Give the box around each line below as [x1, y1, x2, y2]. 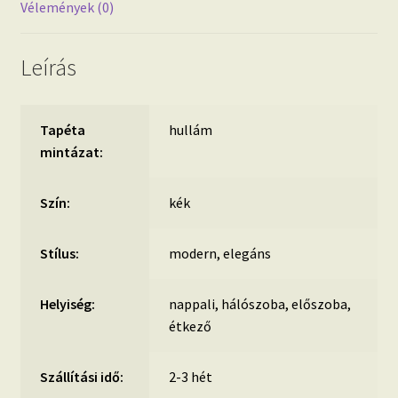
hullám [169, 120, 213, 139]
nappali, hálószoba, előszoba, [169, 294, 352, 313]
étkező [169, 316, 212, 335]
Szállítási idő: [40, 367, 124, 386]
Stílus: [40, 243, 80, 262]
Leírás [20, 52, 76, 82]
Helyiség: [40, 294, 96, 313]
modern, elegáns [169, 243, 272, 262]
